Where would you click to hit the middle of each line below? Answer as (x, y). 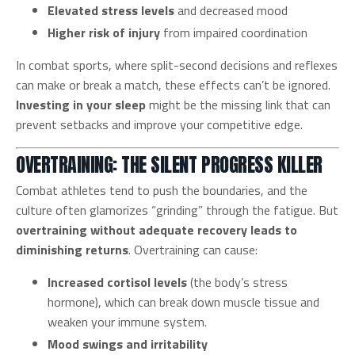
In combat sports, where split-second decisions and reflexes (177, 65)
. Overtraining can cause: (193, 250)
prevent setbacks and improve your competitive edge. (159, 125)
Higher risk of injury (104, 33)
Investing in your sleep (81, 105)
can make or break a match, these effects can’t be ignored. (173, 85)
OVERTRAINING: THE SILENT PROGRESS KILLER (169, 165)
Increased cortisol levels (117, 282)
